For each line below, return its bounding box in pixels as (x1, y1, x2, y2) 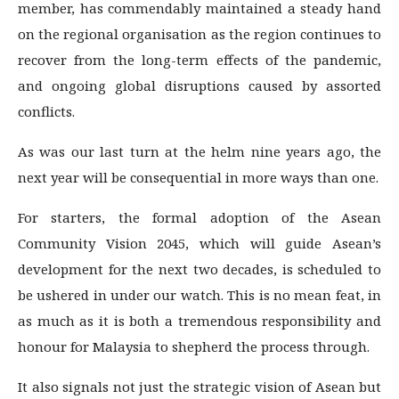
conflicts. (18, 102, 75, 120)
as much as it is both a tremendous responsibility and (18, 311, 381, 330)
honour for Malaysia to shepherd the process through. (18, 337, 370, 355)
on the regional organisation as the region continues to (18, 24, 381, 43)
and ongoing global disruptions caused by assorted (18, 76, 381, 94)
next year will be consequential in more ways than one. (18, 167, 379, 186)
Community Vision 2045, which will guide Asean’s (18, 233, 381, 252)
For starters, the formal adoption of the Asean (18, 208, 381, 226)
